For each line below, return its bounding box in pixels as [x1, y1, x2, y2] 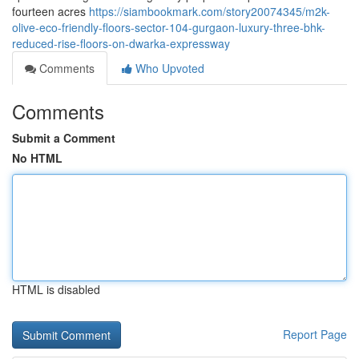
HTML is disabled [12, 281, 100, 297]
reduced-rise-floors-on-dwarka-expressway [12, 35, 230, 51]
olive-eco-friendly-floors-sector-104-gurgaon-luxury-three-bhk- [12, 19, 325, 35]
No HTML [12, 150, 63, 166]
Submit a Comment [12, 130, 115, 146]
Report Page [283, 326, 347, 342]
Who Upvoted [132, 60, 204, 76]
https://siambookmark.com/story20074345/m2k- [89, 3, 330, 19]
